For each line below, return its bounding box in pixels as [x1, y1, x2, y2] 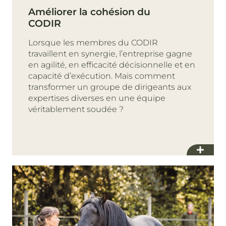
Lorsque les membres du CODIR [28, 37, 158, 47]
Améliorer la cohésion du [28, 5, 150, 18]
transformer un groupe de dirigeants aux [28, 82, 191, 92]
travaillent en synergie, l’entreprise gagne [28, 48, 192, 59]
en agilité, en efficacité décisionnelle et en [28, 60, 195, 70]
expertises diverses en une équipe [28, 93, 165, 103]
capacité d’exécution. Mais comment [28, 71, 175, 81]
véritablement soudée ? [28, 104, 124, 114]
